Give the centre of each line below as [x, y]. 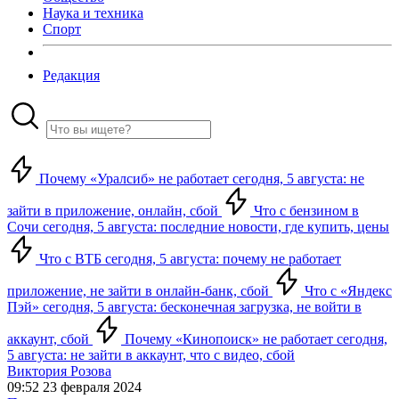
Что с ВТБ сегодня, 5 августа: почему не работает [188, 259]
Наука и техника [93, 13]
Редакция [71, 75]
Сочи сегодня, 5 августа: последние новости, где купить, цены [198, 227]
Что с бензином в [305, 211]
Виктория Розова [59, 371]
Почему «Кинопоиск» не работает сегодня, [254, 339]
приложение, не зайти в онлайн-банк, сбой [140, 291]
